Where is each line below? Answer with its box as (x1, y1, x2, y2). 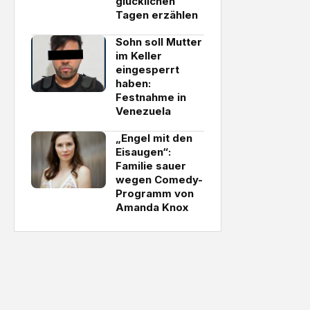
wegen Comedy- (116, 173, 203, 186)
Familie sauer (116, 159, 186, 172)
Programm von (116, 187, 194, 200)
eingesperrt (116, 63, 179, 76)
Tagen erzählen (116, 8, 198, 21)
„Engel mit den (116, 131, 192, 145)
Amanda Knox (116, 201, 188, 214)
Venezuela (116, 104, 171, 118)
